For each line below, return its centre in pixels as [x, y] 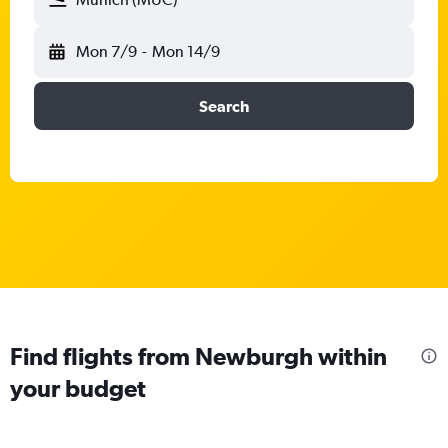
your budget [78, 387]
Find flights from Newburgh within [198, 355]
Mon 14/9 [185, 51]
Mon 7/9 [106, 51]
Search [224, 106]
